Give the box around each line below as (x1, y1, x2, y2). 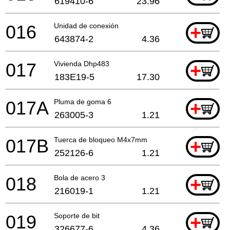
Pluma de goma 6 (54, 97, 111, 106)
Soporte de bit (54, 211, 100, 220)
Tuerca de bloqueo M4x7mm (54, 135, 147, 144)
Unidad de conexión (54, 21, 119, 30)
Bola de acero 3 (54, 173, 105, 182)
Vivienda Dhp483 (54, 59, 109, 68)
